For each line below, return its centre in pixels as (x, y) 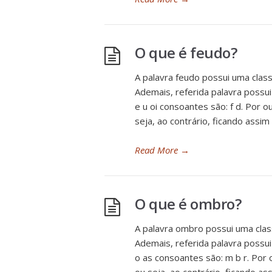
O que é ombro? (188, 204)
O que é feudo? (186, 53)
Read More (156, 150)
